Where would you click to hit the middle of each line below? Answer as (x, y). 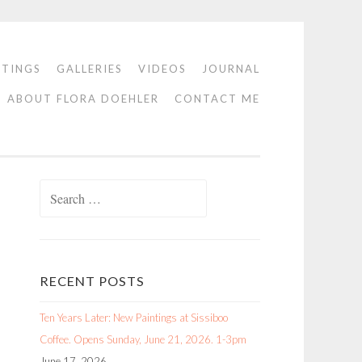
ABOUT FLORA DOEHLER (83, 99)
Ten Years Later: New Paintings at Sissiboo (134, 318)
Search (54, 189)
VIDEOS (162, 69)
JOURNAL (231, 69)
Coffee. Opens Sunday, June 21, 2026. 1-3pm (143, 339)
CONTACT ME (217, 99)
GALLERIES (90, 69)
